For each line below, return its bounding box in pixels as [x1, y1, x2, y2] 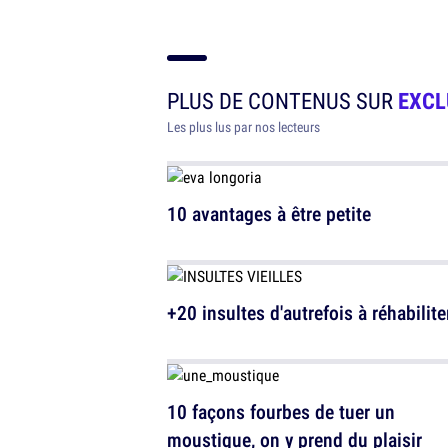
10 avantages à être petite [167, 200, 371, 228]
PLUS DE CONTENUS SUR [167, 85, 398, 117]
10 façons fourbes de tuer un [167, 398, 395, 426]
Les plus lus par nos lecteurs [167, 118, 320, 137]
